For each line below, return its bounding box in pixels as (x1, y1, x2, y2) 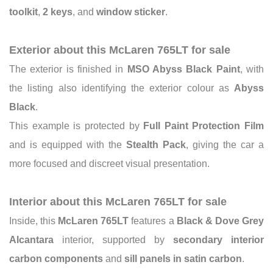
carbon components (9, 253, 103, 264)
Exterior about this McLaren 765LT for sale (9, 43, 230, 56)
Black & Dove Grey (176, 215, 264, 226)
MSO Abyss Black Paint (127, 63, 240, 74)
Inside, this (9, 215, 58, 226)
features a (129, 215, 177, 226)
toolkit (9, 6, 38, 17)
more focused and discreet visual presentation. (9, 158, 210, 169)
